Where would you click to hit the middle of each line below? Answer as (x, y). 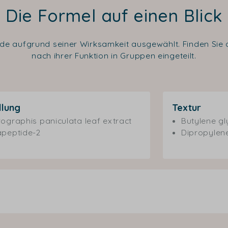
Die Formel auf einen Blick (114, 16)
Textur (186, 107)
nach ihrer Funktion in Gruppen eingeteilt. (114, 56)
